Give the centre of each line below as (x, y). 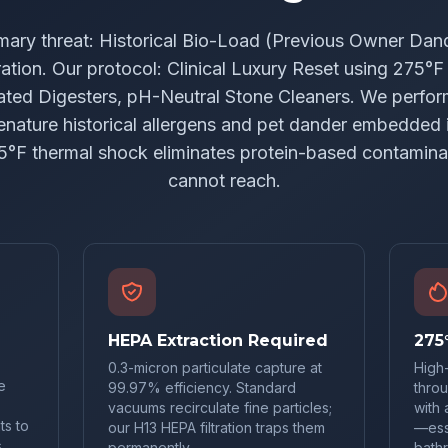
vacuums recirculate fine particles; (219, 407)
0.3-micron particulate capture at (214, 367)
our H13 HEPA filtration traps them (216, 427)
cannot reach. (224, 180)
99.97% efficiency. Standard (201, 387)
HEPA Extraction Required (217, 340)
